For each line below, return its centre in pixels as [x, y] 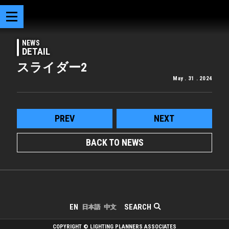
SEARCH [138, 207]
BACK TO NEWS [114, 142]
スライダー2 [52, 67]
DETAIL [36, 51]
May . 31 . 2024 [192, 78]
